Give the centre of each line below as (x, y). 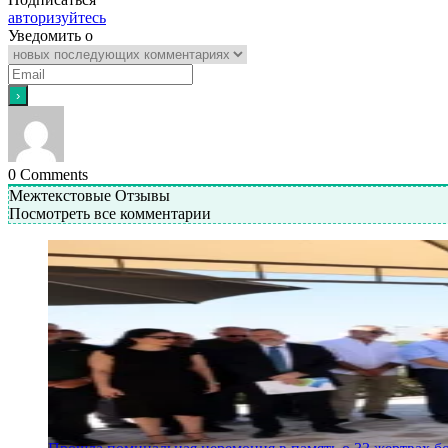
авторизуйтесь (57, 17)
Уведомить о (50, 35)
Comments (52, 174)
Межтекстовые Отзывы (89, 195)
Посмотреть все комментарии (110, 213)
